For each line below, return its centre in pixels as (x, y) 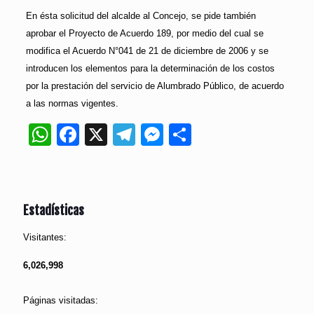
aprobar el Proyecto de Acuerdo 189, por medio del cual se (144, 34)
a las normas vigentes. (72, 104)
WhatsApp (103, 135)
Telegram (182, 135)
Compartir (241, 135)
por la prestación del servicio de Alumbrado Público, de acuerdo (155, 86)
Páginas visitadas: (61, 301)
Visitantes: (45, 238)
